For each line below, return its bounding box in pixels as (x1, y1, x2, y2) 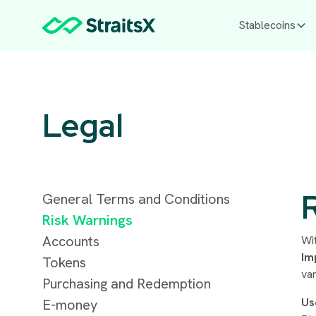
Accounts (42, 232, 99, 251)
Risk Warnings (42, 211, 133, 230)
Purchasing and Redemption (42, 274, 211, 293)
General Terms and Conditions (42, 190, 230, 209)
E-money (42, 296, 97, 315)
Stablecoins (238, 18, 296, 32)
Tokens (42, 253, 86, 272)
